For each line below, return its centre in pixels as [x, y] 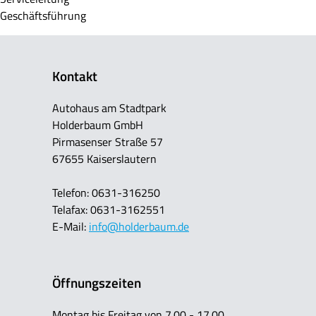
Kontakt [75, 76]
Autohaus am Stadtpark [109, 108]
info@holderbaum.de [139, 226]
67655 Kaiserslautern [104, 158]
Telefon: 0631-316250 [106, 192]
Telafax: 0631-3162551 [109, 209]
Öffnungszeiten [97, 283]
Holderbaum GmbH [98, 124]
